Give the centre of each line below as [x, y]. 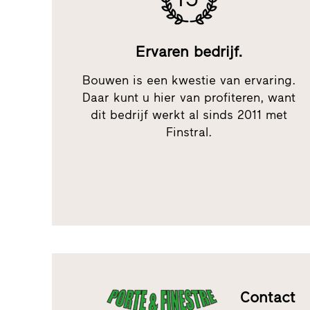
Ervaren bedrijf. [189, 51]
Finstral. [189, 132]
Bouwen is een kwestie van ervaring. [189, 80]
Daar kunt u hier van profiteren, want [189, 97]
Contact [268, 297]
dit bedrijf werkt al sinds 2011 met [189, 115]
